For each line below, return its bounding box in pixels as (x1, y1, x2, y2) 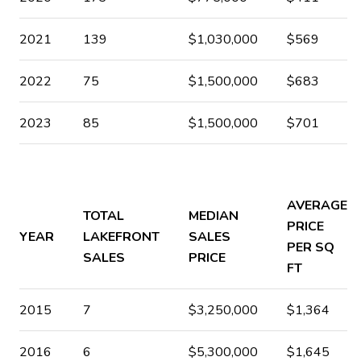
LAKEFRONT (82, 227, 160, 246)
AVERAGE (286, 196, 347, 214)
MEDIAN (188, 206, 239, 225)
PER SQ (286, 238, 334, 256)
